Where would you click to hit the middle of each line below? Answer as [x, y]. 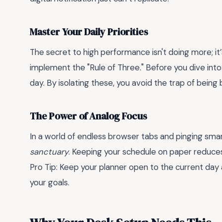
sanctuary [49, 152]
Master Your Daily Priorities [89, 32]
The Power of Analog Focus [88, 116]
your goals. [50, 183]
